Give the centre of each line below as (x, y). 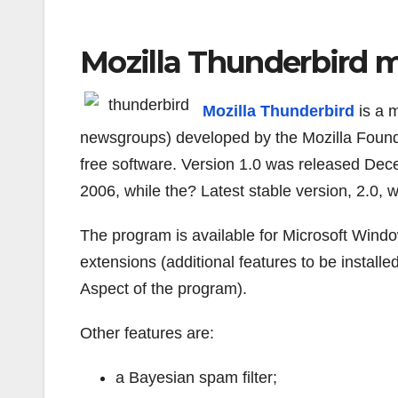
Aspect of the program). (163, 288)
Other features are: (147, 333)
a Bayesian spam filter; (196, 377)
